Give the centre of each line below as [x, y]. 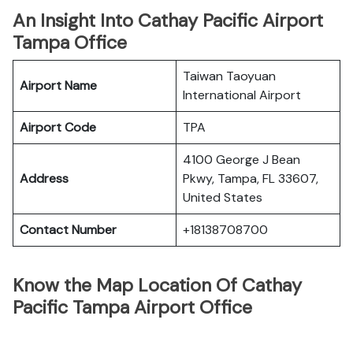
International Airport [242, 95]
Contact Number [68, 230]
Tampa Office [70, 43]
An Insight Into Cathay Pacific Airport [168, 20]
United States [223, 197]
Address [44, 178]
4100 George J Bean [242, 160]
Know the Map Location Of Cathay [157, 285]
